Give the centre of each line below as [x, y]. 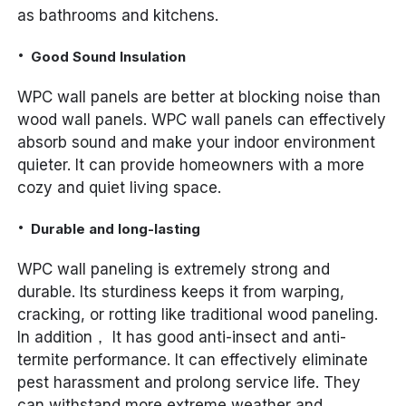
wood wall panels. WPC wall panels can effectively [202, 120]
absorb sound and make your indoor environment [197, 143]
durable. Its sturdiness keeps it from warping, [181, 292]
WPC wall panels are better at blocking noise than [199, 97]
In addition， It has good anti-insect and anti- [182, 338]
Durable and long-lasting [116, 229]
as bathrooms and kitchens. [118, 16]
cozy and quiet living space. [120, 188]
